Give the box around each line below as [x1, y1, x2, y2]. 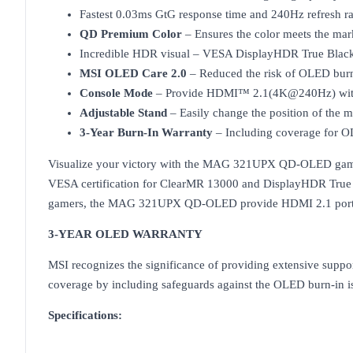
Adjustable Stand [80, 106, 167, 119]
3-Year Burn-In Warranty [80, 126, 213, 139]
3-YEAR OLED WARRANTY [48, 228, 203, 240]
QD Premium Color [80, 28, 182, 40]
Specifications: [48, 309, 122, 321]
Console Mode [80, 87, 153, 99]
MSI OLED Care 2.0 [80, 67, 187, 80]
